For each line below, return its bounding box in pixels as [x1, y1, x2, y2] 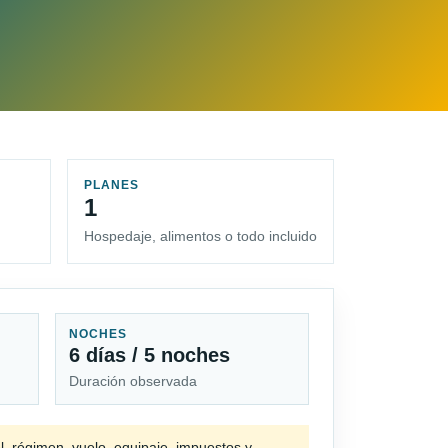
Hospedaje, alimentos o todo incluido [84, 228, 317, 245]
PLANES [84, 178, 139, 193]
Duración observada [69, 373, 198, 390]
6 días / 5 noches [69, 344, 231, 367]
